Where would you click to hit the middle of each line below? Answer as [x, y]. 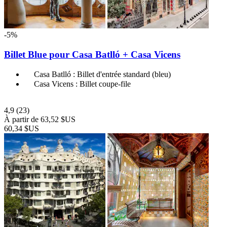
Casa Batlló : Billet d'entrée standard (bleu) [102, 74]
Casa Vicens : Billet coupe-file [82, 84]
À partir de [22, 120]
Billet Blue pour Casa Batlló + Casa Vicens [92, 54]
